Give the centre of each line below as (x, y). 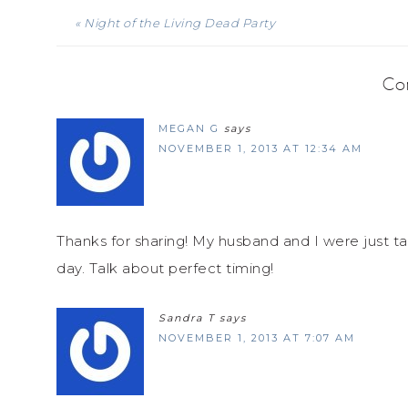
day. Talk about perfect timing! (165, 268)
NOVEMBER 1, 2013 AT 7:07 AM (257, 337)
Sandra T (187, 317)
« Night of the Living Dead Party (175, 22)
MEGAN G (189, 128)
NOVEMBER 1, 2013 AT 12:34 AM (260, 148)
